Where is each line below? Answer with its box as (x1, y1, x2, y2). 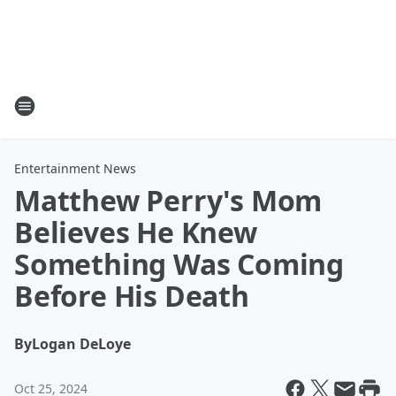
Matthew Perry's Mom (14, 181, 323, 219)
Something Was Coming (14, 245, 344, 283)
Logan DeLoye (32, 334, 131, 354)
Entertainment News (14, 160, 136, 177)
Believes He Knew (14, 213, 257, 251)
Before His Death (14, 277, 249, 315)
